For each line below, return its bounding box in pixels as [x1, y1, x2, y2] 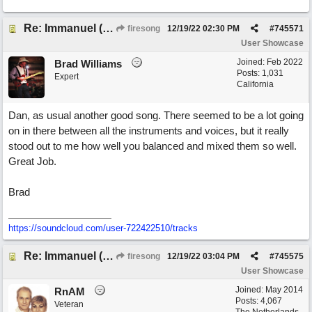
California [237, 79, 274, 89]
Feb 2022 [267, 57, 303, 67]
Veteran [54, 299, 84, 309]
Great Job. [8, 155, 56, 167]
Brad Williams [54, 58, 122, 70]
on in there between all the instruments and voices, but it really [8, 125, 289, 136]
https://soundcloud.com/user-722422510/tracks [8, 223, 198, 233]
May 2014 [265, 285, 303, 295]
